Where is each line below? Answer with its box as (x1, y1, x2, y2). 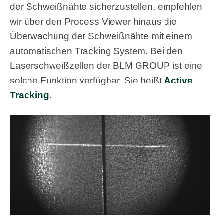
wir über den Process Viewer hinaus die (10, 16, 177, 27)
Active (164, 75, 192, 85)
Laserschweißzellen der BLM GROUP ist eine (10, 60, 202, 71)
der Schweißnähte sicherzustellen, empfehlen (10, 1, 202, 12)
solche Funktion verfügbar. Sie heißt (10, 75, 164, 85)
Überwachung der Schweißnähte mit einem (10, 30, 192, 41)
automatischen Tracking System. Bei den (10, 45, 183, 56)
